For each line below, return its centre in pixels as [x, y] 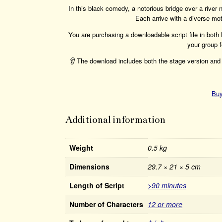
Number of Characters [106, 204]
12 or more [165, 204]
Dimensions [89, 166]
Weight [81, 147]
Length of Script [97, 185]
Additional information [115, 119]
